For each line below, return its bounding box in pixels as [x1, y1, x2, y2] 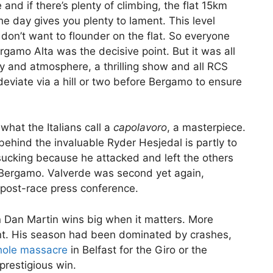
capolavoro [113, 121, 167, 134]
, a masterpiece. [167, 121, 246, 134]
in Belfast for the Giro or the [68, 243, 207, 256]
